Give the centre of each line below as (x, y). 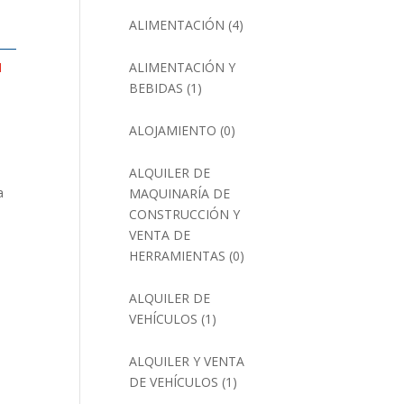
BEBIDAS (156, 88)
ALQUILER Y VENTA (187, 361)
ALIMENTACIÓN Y (183, 67)
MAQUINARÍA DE (180, 193)
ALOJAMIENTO (173, 130)
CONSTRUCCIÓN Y (185, 214)
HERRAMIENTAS (178, 256)
